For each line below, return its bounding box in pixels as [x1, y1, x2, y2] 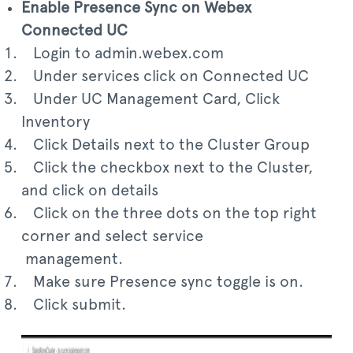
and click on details [21, 183, 158, 199]
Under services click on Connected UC [21, 69, 309, 84]
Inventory [21, 114, 90, 130]
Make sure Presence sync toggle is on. [21, 274, 303, 290]
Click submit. [21, 297, 126, 313]
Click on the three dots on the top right [21, 206, 317, 221]
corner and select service [21, 229, 302, 244]
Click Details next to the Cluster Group [21, 137, 310, 153]
